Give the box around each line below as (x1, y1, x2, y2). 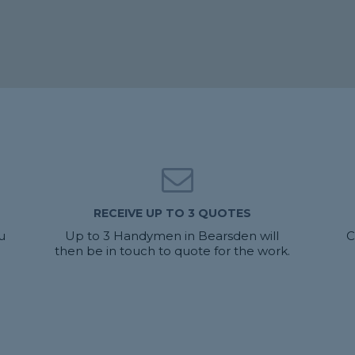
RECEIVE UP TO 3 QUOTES (93, 206, 251, 220)
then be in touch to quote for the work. (54, 243, 290, 258)
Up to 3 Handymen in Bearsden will (65, 228, 280, 243)
